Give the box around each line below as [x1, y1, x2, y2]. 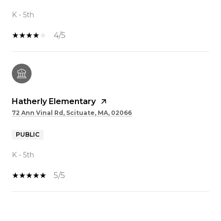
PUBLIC [16, 130, 39, 138]
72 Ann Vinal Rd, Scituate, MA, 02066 [12, 109, 132, 116]
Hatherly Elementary [12, 96, 96, 106]
